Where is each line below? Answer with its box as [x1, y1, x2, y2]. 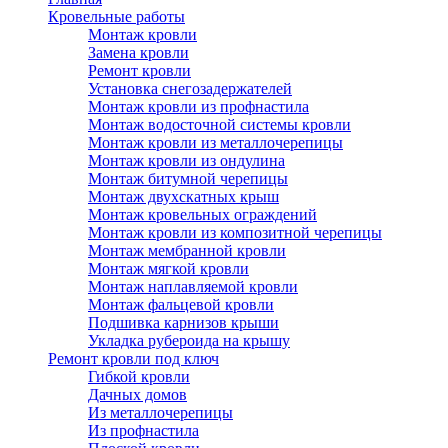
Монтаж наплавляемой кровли [88, 278, 298, 295]
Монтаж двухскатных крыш [88, 188, 279, 205]
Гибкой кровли [88, 368, 190, 385]
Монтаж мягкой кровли [88, 260, 249, 277]
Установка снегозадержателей [88, 80, 292, 97]
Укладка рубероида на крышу [88, 332, 290, 349]
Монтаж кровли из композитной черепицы [88, 224, 382, 241]
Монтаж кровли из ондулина [88, 152, 285, 169]
